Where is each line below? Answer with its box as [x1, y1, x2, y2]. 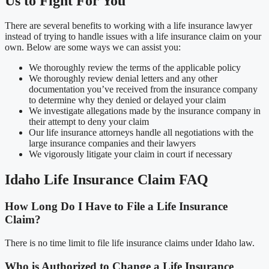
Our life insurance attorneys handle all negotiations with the [29, 127, 253, 138]
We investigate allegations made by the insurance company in [29, 106, 261, 116]
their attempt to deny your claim [29, 116, 149, 127]
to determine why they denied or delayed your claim [29, 95, 226, 106]
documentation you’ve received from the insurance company [29, 84, 258, 95]
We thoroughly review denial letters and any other [29, 73, 217, 84]
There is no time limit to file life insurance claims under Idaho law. [5, 237, 255, 248]
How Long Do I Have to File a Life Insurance [5, 200, 228, 213]
